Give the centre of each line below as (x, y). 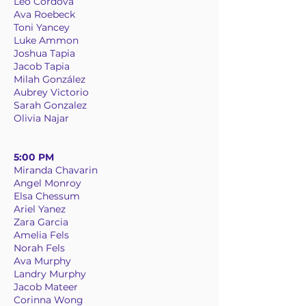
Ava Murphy (42, 261)
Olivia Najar (41, 118)
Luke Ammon (46, 40)
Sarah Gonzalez (50, 105)
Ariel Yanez (40, 209)
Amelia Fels (41, 235)
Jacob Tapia (42, 66)
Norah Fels (39, 248)
